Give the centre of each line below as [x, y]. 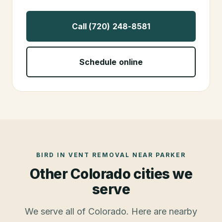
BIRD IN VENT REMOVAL [83, 155]
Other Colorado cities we [111, 174]
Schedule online [111, 62]
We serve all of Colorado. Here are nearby [111, 211]
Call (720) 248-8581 [111, 26]
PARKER [171, 155]
